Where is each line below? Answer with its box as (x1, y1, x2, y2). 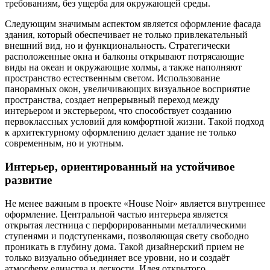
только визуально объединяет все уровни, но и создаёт (5, 252, 230, 263)
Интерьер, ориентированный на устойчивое (5, 160, 234, 173)
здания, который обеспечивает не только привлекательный (5, 30, 248, 40)
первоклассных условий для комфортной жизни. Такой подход (5, 116, 264, 127)
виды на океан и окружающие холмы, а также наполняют (5, 62, 242, 73)
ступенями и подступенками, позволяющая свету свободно (5, 230, 249, 241)
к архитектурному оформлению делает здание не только (5, 127, 236, 138)
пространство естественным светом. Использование (5, 73, 220, 84)
